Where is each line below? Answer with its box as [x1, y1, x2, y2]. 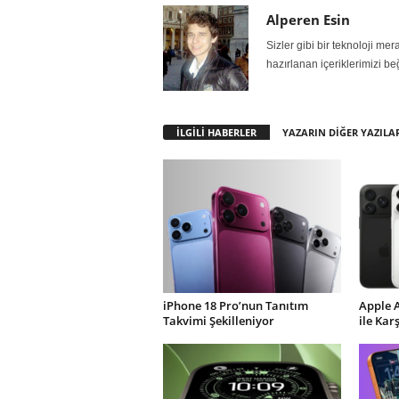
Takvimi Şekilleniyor [162, 313, 274, 329]
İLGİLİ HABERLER [175, 126, 256, 139]
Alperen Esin [265, 11, 350, 28]
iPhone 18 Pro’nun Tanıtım [162, 297, 308, 313]
